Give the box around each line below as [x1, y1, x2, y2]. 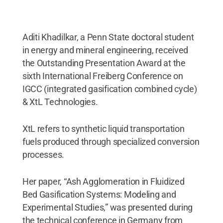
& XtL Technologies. [22, 97, 98, 107]
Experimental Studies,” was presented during [22, 202, 193, 213]
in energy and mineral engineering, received [22, 45, 189, 55]
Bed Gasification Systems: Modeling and [22, 189, 176, 200]
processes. [22, 149, 65, 160]
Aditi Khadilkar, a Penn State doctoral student [22, 32, 194, 42]
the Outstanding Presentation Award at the [22, 58, 186, 68]
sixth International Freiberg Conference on [22, 71, 183, 81]
